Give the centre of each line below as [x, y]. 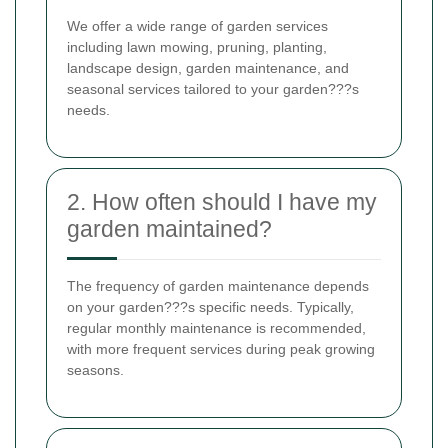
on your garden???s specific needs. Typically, [210, 306]
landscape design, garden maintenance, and [208, 67]
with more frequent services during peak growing [221, 348]
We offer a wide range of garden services [197, 25]
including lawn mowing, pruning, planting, [197, 46]
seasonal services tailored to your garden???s [213, 88]
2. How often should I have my [222, 201]
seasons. [95, 369]
